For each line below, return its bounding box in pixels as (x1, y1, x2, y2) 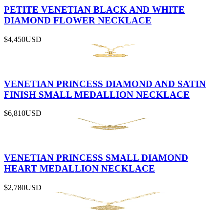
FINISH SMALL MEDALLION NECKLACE (4, 89, 190, 100)
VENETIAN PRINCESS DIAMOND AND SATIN (4, 78, 206, 89)
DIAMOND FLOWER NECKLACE (4, 15, 152, 26)
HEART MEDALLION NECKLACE (4, 163, 155, 174)
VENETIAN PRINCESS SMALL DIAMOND (4, 153, 188, 163)
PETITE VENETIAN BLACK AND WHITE (4, 4, 185, 15)
